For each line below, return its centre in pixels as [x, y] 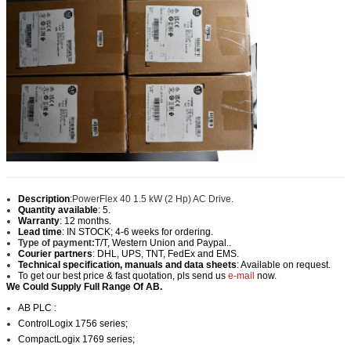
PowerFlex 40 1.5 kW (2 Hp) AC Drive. [153, 199]
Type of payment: [56, 243]
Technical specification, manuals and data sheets [127, 265]
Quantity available [58, 210]
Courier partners [55, 254]
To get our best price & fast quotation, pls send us [123, 276]
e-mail [241, 276]
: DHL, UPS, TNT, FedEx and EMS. [166, 254]
